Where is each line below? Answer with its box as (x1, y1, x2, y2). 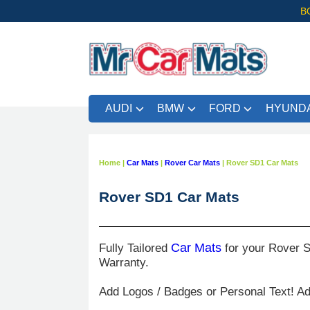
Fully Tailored (99, 241, 171, 255)
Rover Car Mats (165, 158, 220, 167)
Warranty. (99, 255, 149, 269)
